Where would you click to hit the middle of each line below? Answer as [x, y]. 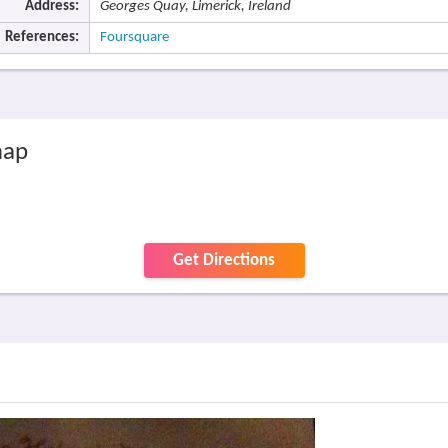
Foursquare [134, 37]
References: [42, 37]
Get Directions [224, 260]
